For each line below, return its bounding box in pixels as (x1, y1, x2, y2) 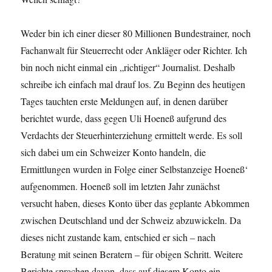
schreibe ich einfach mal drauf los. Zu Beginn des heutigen (21, 78, 246, 91)
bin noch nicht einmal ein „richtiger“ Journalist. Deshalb (21, 61, 236, 74)
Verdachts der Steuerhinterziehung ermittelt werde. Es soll (21, 129, 243, 142)
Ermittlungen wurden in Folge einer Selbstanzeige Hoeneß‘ (21, 163, 248, 176)
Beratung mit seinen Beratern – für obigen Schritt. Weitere (21, 248, 243, 261)
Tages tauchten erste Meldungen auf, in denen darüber (21, 95, 228, 108)
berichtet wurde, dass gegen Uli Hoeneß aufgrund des (21, 112, 227, 125)
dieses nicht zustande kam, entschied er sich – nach (21, 231, 216, 244)
